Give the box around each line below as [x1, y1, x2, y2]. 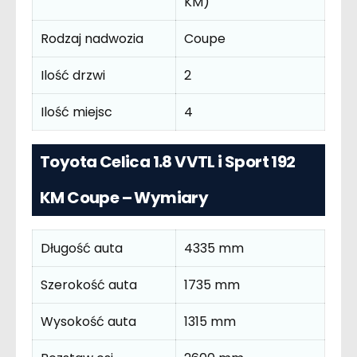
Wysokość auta [41, 312, 136, 331]
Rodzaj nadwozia [41, 29, 143, 49]
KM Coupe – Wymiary [40, 186, 209, 209]
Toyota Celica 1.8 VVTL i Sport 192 [40, 150, 296, 173]
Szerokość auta [41, 275, 137, 294]
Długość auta [41, 238, 123, 257]
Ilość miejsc [41, 103, 112, 122]
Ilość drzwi [41, 66, 105, 85]
